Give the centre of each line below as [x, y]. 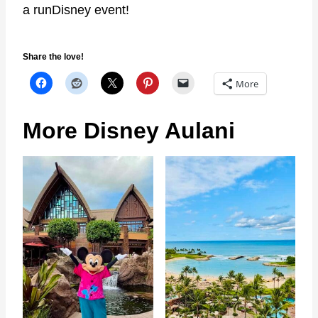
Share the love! [53, 56]
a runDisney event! [76, 10]
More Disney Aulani [129, 130]
